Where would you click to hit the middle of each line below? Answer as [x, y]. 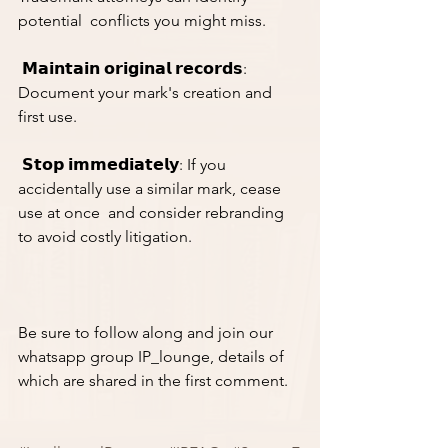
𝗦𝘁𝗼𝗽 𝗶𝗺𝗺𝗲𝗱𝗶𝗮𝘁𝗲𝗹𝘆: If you [124, 164]
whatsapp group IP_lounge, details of [153, 356]
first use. [47, 116]
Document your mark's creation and [147, 92]
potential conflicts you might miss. [142, 20]
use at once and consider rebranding [153, 212]
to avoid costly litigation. [105, 236]
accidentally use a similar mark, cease [151, 188]
